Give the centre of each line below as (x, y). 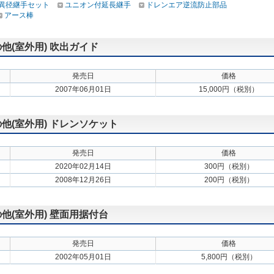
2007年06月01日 (83, 89)
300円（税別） (229, 166)
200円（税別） (229, 180)
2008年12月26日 (83, 180)
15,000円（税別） (229, 89)
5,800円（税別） (229, 257)
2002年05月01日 (83, 257)
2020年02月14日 (83, 166)
